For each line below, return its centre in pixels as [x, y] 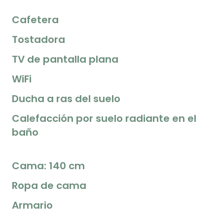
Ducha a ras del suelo [66, 98]
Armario [32, 205]
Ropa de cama [49, 185]
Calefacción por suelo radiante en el [104, 118]
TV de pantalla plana [65, 59]
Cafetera [35, 19]
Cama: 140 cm [48, 166]
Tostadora [38, 39]
